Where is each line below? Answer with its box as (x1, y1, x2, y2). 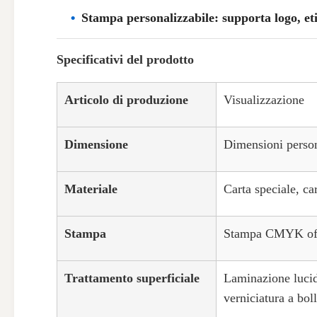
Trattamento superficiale (64, 271, 200, 285)
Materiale (64, 182, 117, 196)
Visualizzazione (224, 93, 304, 107)
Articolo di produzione (64, 93, 188, 107)
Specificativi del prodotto (57, 52, 194, 67)
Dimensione (64, 137, 128, 151)
